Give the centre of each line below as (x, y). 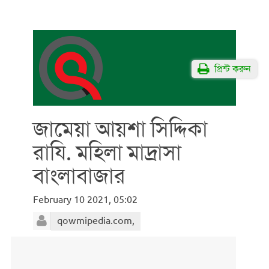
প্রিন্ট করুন (230, 69)
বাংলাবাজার (79, 176)
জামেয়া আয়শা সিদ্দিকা (120, 129)
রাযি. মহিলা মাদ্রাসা (107, 153)
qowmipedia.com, (96, 221)
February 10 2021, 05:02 (85, 200)
